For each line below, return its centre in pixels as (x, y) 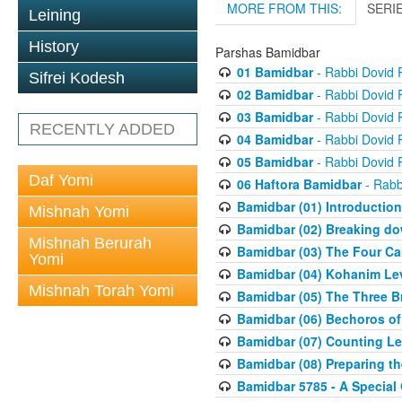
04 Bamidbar (275, 140)
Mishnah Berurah (90, 243)
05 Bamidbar (275, 162)
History (54, 47)
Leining (55, 15)
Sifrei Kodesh (77, 78)
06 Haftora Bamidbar (299, 184)
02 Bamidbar (275, 95)
